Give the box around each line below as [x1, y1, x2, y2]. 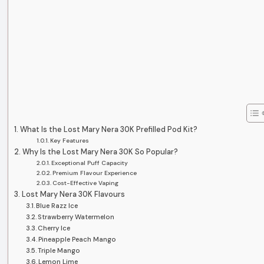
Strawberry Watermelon [38, 213, 115, 222]
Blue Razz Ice [36, 202, 78, 210]
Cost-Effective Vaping [52, 179, 118, 187]
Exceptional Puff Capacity [51, 159, 128, 167]
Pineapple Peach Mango [38, 235, 117, 244]
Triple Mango [38, 246, 81, 255]
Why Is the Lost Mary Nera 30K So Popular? [22, 147, 178, 157]
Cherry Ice [38, 224, 71, 233]
